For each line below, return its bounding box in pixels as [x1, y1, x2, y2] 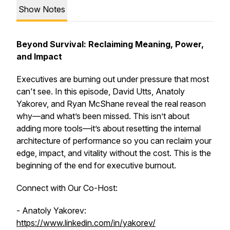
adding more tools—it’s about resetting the [16, 123, 174, 133]
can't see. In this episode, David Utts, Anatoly [16, 86, 185, 97]
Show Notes [18, 4, 65, 14]
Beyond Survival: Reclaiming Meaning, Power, [16, 39, 204, 49]
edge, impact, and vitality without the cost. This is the [16, 148, 211, 158]
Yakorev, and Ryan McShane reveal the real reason [16, 99, 206, 109]
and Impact [16, 51, 62, 62]
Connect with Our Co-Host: [16, 183, 118, 193]
